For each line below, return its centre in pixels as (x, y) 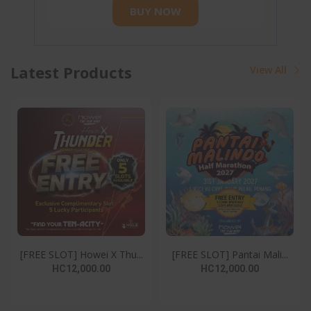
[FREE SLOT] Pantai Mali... (230, 254)
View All (270, 69)
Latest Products (71, 72)
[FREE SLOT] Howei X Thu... (81, 254)
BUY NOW (155, 11)
